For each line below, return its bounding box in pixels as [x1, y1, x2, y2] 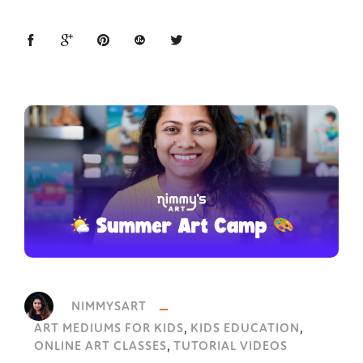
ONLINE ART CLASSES [34, 341, 167, 354]
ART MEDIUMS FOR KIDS [34, 323, 184, 336]
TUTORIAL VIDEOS [173, 341, 288, 354]
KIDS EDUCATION [190, 323, 300, 336]
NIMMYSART [71, 301, 150, 314]
